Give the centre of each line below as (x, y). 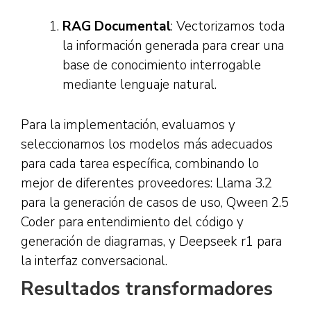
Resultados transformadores (147, 289)
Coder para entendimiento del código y (132, 222)
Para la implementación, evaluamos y (128, 125)
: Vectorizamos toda (228, 26)
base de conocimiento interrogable (162, 65)
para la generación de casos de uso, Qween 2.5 (155, 203)
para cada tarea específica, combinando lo (140, 164)
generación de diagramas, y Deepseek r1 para (151, 242)
